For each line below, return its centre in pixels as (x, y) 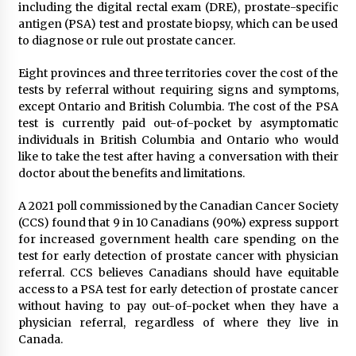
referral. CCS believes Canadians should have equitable (178, 272)
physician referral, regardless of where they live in (178, 322)
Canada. (40, 339)
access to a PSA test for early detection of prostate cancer (178, 289)
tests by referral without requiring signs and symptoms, (178, 89)
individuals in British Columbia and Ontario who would (178, 139)
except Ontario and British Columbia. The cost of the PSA (178, 106)
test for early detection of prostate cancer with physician (178, 255)
